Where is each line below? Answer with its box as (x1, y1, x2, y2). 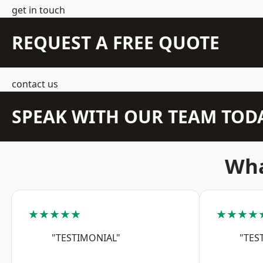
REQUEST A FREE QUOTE (12, 31, 220, 55)
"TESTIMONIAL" (52, 231, 120, 244)
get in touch (12, 4, 65, 16)
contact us (12, 77, 58, 90)
